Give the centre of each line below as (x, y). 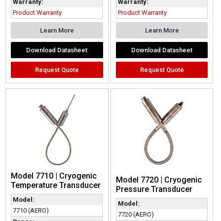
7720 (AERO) (136, 214)
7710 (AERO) (31, 210)
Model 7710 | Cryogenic (54, 176)
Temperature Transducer (56, 185)
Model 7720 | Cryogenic (159, 180)
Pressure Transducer (154, 189)
